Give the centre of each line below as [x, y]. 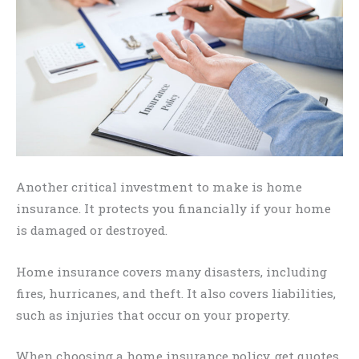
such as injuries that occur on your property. [153, 315]
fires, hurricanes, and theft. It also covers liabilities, [176, 293]
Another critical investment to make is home [159, 186]
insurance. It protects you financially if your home [173, 208]
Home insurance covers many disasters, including [171, 271]
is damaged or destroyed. [92, 230]
